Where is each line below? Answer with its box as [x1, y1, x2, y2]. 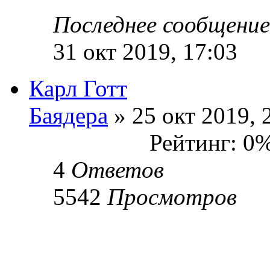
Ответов [71, 156, 164, 183]
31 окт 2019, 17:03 [53, 38, 237, 64]
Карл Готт [29, 75, 127, 101]
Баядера [29, 102, 108, 128]
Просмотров [107, 183, 237, 210]
